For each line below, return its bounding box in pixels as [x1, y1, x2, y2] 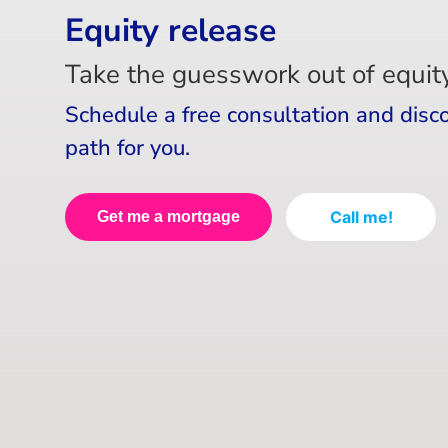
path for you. [65, 132, 190, 163]
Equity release [65, 8, 276, 52]
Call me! [329, 206, 393, 227]
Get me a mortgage [97, 207, 240, 225]
